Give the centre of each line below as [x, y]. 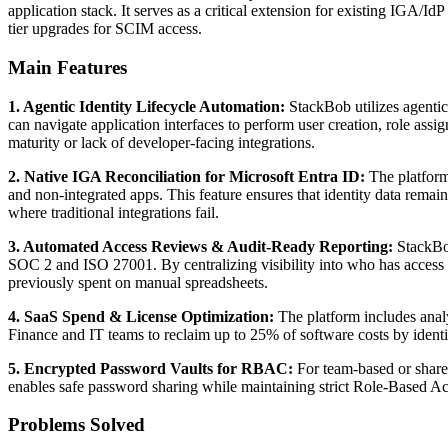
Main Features [67, 67]
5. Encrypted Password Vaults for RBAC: [150, 368]
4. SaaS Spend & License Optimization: [141, 316]
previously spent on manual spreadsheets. [138, 282]
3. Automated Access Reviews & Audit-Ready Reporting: [200, 246]
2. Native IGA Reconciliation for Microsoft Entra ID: [186, 176]
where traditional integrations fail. [113, 212]
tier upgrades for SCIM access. [105, 29]
